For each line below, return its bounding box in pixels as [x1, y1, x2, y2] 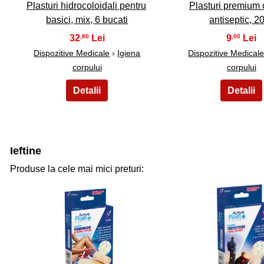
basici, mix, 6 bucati [46, 14, 128, 25]
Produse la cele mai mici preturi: [10, 163, 144, 174]
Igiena [117, 48, 141, 58]
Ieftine [10, 144, 41, 157]
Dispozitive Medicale [34, 48, 110, 58]
